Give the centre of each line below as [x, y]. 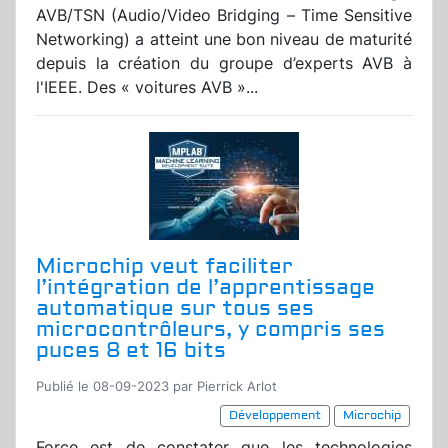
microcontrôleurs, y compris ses [210, 330]
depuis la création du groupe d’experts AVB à [224, 63]
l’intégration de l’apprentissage [205, 288]
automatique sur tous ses [175, 309]
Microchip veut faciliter [164, 267]
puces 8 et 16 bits [131, 351]
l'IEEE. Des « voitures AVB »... [147, 87]
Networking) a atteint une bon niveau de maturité [224, 39]
